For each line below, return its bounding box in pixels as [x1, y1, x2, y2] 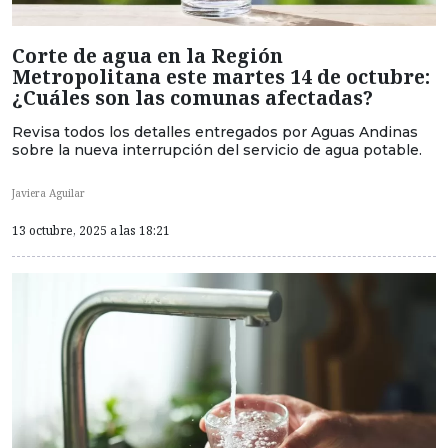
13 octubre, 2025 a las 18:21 [12, 221, 170, 239]
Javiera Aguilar [12, 186, 85, 201]
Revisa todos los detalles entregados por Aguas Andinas [12, 123, 418, 142]
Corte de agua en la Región [12, 42, 283, 70]
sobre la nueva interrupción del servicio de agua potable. [12, 141, 422, 160]
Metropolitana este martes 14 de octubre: [12, 63, 430, 91]
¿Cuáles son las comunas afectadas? [12, 84, 373, 112]
